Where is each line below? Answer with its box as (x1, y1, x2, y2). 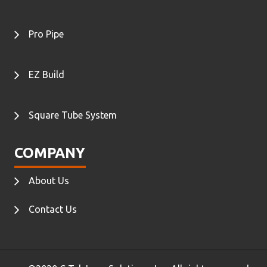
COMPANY (14, 145, 85, 162)
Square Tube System (29, 110, 117, 121)
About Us (29, 175, 69, 187)
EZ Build (29, 69, 64, 80)
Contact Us (29, 204, 77, 215)
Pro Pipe (29, 29, 64, 40)
